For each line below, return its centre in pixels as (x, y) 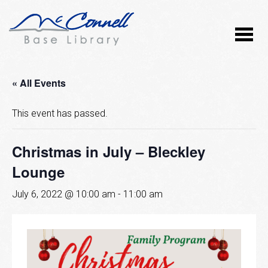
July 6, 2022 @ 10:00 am (64, 194)
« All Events (39, 83)
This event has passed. (60, 114)
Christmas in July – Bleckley (109, 152)
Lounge (38, 172)
